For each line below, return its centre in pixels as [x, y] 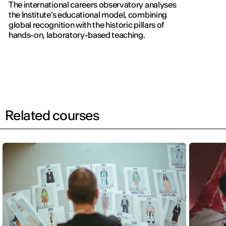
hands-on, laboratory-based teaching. [77, 35]
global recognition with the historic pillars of [86, 25]
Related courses [52, 116]
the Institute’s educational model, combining [88, 15]
